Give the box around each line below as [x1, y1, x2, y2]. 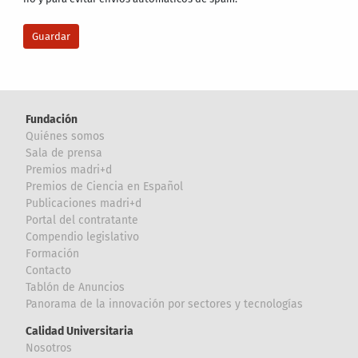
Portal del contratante [26, 213, 139, 227]
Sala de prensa [26, 146, 103, 160]
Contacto [26, 264, 72, 277]
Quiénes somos [26, 129, 105, 143]
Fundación [26, 113, 78, 126]
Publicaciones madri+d [26, 197, 142, 210]
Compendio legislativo [26, 230, 140, 244]
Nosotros [26, 340, 73, 355]
